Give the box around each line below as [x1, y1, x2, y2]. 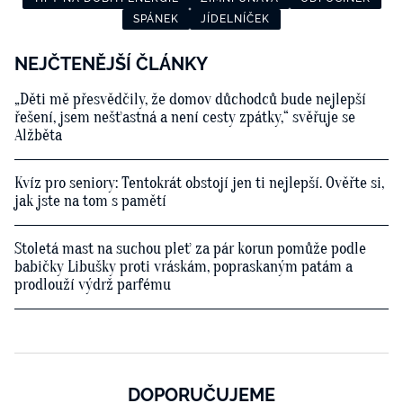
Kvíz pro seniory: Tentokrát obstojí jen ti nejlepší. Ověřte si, [14, 173, 384, 193]
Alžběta [14, 125, 62, 145]
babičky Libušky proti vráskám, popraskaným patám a [14, 256, 353, 276]
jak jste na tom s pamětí [14, 191, 166, 210]
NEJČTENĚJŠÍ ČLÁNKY [14, 52, 208, 75]
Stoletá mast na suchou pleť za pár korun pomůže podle [14, 238, 366, 258]
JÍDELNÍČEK [201, 12, 270, 25]
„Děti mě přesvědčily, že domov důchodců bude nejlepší [14, 89, 366, 109]
